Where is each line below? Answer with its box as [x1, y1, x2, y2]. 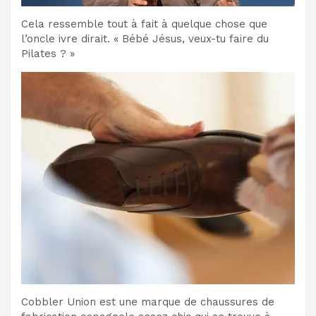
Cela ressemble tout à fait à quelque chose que [21, 17, 267, 30]
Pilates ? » [21, 47, 75, 60]
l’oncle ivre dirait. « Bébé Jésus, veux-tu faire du [21, 32, 269, 45]
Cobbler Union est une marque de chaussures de [21, 296, 274, 309]
